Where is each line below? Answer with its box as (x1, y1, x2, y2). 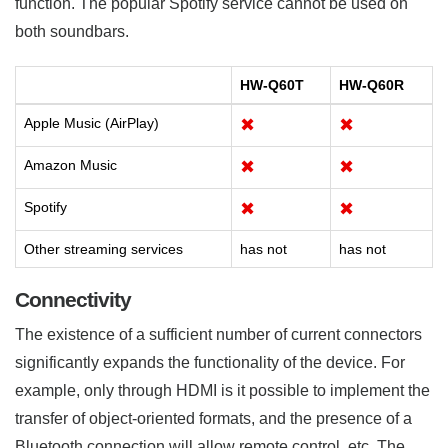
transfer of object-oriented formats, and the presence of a (15, 409, 412, 427)
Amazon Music (24, 156, 117, 173)
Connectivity (15, 287, 131, 311)
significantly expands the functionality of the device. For (15, 353, 405, 371)
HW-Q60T (240, 76, 304, 93)
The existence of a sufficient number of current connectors (15, 325, 422, 343)
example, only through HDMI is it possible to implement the (15, 381, 430, 399)
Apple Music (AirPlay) (24, 114, 159, 131)
